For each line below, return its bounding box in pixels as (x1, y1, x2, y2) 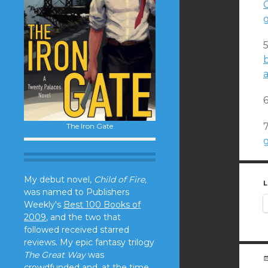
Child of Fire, (94, 173, 147, 185)
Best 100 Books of (63, 199, 141, 210)
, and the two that (46, 211, 121, 223)
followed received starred (24, 224, 129, 235)
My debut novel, (24, 173, 94, 185)
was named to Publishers (24, 186, 129, 197)
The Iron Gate (66, 121, 113, 130)
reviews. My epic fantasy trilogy (24, 236, 154, 248)
